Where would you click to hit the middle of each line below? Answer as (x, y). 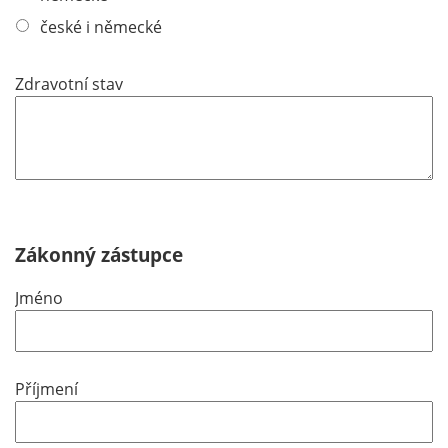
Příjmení (46, 389)
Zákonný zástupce (99, 255)
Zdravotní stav (69, 84)
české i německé (101, 27)
